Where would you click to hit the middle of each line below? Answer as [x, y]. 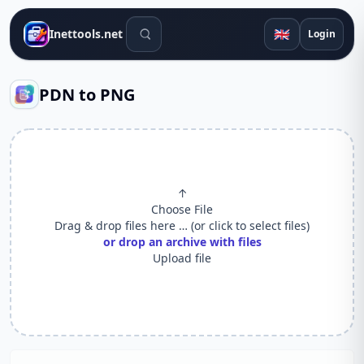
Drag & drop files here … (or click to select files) [182, 225]
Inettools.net [86, 34]
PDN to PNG [87, 94]
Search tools [163, 25]
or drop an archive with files [182, 242]
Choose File [182, 209]
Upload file [182, 258]
